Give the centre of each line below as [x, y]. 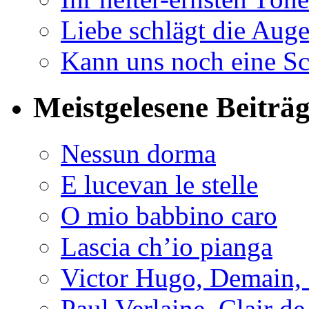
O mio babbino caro [169, 215]
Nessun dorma [138, 153]
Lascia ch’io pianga [167, 246]
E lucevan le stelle [159, 184]
